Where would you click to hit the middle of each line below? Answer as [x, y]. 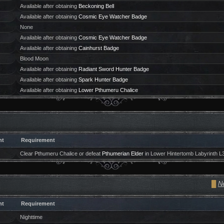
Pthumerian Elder [122, 153]
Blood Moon [34, 58]
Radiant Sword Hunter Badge [113, 69]
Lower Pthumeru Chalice [108, 90]
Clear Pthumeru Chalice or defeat [61, 153]
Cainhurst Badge [98, 48]
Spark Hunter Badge [103, 79]
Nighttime [31, 217]
